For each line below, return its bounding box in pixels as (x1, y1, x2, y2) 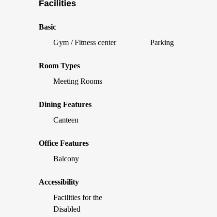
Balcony (53, 155, 79, 163)
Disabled (53, 205, 80, 213)
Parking (150, 38, 174, 46)
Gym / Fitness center (53, 38, 116, 46)
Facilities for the (53, 193, 102, 201)
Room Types (39, 62, 80, 70)
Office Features (39, 139, 89, 147)
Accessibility (39, 178, 79, 186)
